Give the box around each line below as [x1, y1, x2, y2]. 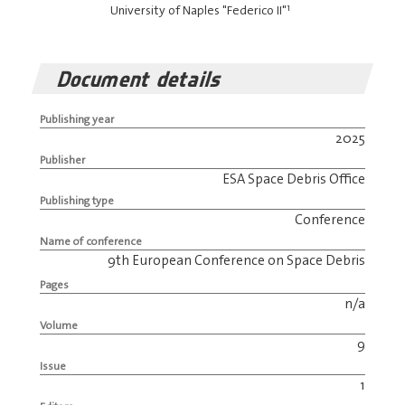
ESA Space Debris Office [222, 170, 366, 189]
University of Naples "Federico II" [110, 2, 287, 19]
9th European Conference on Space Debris [108, 251, 366, 270]
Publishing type [39, 193, 114, 209]
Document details [54, 66, 227, 92]
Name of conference [39, 234, 142, 250]
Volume [39, 317, 78, 333]
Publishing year [39, 112, 114, 127]
